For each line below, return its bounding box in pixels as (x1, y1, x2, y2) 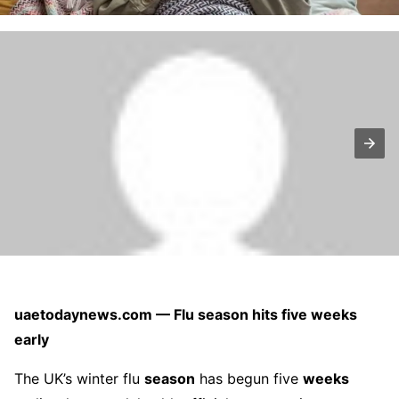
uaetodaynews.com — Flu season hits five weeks (14, 305, 357, 323)
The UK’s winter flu (14, 370, 144, 387)
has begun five (195, 370, 303, 387)
